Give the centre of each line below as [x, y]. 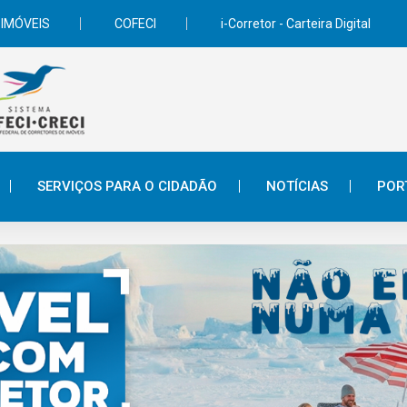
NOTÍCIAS [297, 186]
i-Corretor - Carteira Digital [296, 24]
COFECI [135, 24]
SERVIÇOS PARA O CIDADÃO [127, 186]
